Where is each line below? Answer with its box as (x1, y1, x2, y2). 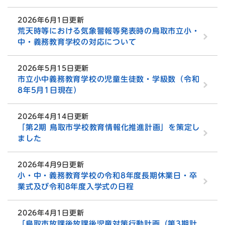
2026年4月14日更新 (18, 113, 89, 121)
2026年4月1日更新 (18, 209, 84, 217)
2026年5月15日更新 (18, 65, 89, 72)
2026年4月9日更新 (18, 161, 84, 169)
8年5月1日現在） (18, 86, 81, 94)
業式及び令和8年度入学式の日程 (18, 183, 134, 191)
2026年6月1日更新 (18, 17, 84, 24)
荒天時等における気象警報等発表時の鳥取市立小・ (18, 27, 200, 35)
